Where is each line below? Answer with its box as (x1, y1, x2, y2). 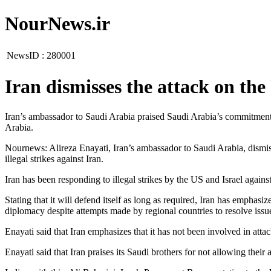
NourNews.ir (5, 13, 110, 35)
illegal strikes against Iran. (5, 153, 103, 164)
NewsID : (7, 50, 47, 60)
